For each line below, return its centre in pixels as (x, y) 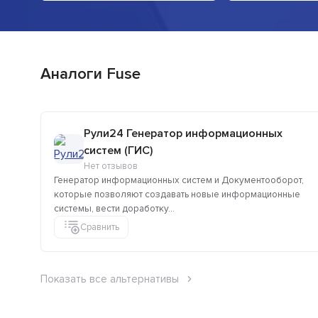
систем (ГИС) (118, 151)
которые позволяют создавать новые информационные (177, 195)
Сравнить (100, 227)
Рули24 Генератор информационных (183, 134)
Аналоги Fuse (91, 75)
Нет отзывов (111, 166)
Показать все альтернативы (110, 279)
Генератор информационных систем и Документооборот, (179, 181)
